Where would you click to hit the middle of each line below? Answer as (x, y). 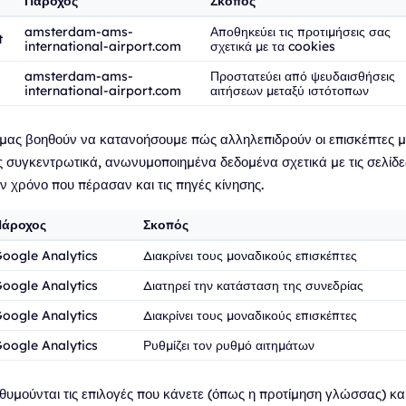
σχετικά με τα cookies (273, 46)
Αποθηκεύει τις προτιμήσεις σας (300, 32)
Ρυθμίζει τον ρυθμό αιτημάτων (229, 345)
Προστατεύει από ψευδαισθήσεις (303, 76)
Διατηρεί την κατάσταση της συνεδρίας (253, 285)
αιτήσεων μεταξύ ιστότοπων (290, 91)
